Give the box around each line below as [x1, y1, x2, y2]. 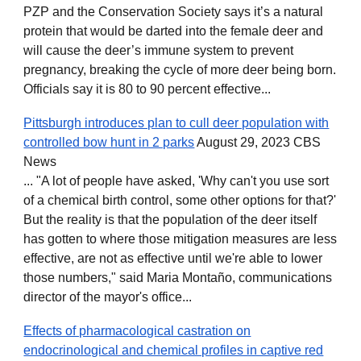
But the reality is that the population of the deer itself [23, 213, 317, 226]
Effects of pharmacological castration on [23, 324, 251, 338]
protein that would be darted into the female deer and [23, 24, 324, 38]
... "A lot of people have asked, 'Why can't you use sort [23, 174, 330, 188]
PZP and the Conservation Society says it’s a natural [23, 5, 324, 19]
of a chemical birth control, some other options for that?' [23, 193, 337, 207]
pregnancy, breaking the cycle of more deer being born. [23, 63, 337, 77]
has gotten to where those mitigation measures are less [23, 232, 338, 246]
